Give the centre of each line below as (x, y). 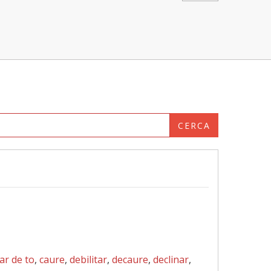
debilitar (88, 260)
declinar (171, 260)
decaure (130, 260)
